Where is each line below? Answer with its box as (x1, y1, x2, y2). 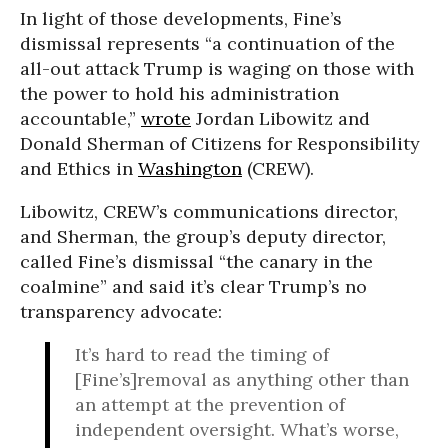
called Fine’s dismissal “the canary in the (20, 250, 373, 274)
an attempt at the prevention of (75, 393, 345, 417)
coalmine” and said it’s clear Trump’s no (20, 275, 367, 299)
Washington (138, 157, 242, 181)
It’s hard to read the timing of (75, 343, 329, 367)
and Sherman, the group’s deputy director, (20, 225, 386, 249)
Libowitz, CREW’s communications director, (20, 200, 398, 224)
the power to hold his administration (20, 82, 339, 106)
